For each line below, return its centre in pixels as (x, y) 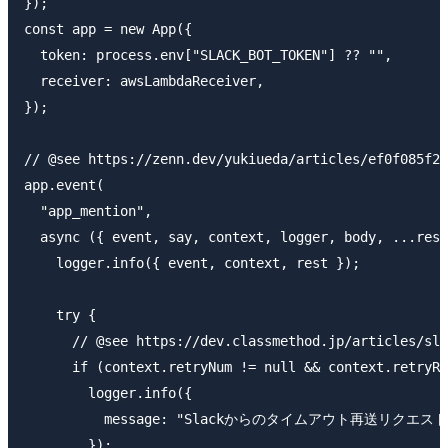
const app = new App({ (108, 29)
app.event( (64, 185)
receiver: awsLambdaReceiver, (144, 81)
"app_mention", (88, 211)
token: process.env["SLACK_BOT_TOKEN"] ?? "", (208, 55)
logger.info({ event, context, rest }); (192, 263)
